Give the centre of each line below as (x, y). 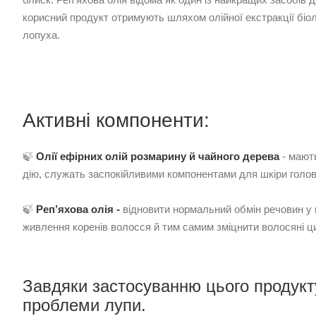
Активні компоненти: (116, 121)
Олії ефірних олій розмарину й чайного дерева (159, 157)
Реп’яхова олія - (78, 209)
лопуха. (41, 35)
